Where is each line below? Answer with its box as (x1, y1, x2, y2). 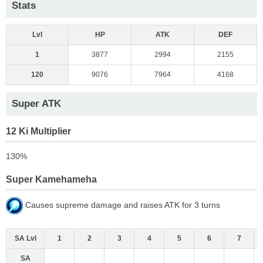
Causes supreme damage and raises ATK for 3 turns (23, 200, 220, 210)
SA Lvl (14, 234, 36, 242)
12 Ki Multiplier (6, 125, 71, 136)
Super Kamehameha (6, 173, 97, 184)
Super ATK (12, 97, 61, 109)
